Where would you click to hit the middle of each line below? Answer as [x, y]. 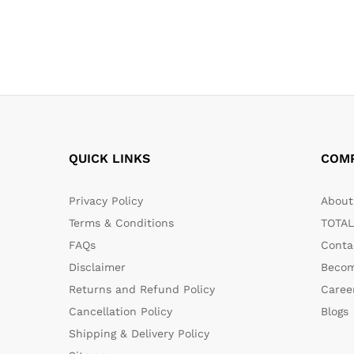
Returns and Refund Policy [142, 289]
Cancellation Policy [121, 311]
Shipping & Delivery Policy [139, 333]
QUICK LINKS [109, 158]
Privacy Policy [106, 200]
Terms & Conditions [121, 222]
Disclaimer [97, 267]
